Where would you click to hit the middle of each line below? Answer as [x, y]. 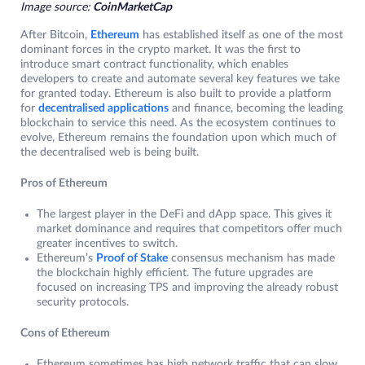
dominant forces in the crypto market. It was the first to [161, 50]
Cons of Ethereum [65, 334]
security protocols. [83, 303]
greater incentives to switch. [109, 244]
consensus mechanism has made [251, 259]
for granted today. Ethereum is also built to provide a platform [176, 94]
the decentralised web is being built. [110, 153]
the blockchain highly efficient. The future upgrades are [175, 273]
